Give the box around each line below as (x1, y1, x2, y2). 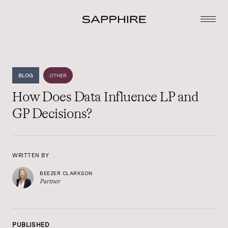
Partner (40, 178, 60, 185)
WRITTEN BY (12, 152, 49, 159)
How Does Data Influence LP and (12, 91, 198, 104)
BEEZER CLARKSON (40, 169, 93, 176)
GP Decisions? (12, 108, 92, 121)
